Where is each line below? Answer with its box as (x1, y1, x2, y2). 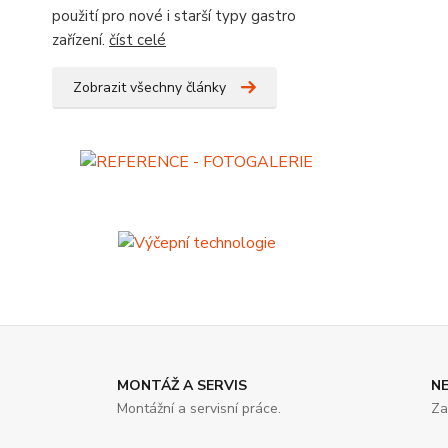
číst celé (109, 30, 166, 50)
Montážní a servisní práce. (117, 399, 281, 419)
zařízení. (52, 30, 109, 50)
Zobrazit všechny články (73, 78, 226, 97)
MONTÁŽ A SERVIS (117, 376, 247, 396)
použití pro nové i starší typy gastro (52, 6, 296, 26)
